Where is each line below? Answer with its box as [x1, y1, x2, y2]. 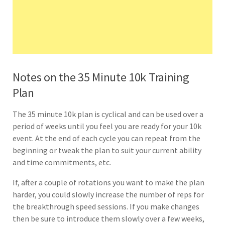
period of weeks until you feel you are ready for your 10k [13, 121, 201, 131]
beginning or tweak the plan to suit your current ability [13, 145, 201, 155]
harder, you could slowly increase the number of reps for [13, 189, 204, 199]
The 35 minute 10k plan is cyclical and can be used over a [13, 108, 203, 119]
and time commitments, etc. [13, 157, 113, 167]
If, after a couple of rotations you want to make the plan [13, 177, 204, 187]
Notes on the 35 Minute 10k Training [13, 69, 189, 85]
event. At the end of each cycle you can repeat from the [13, 133, 200, 143]
